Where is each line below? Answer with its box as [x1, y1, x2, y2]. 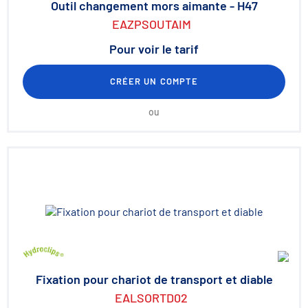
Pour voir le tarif [109, 41, 199, 56]
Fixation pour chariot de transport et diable [35, 272, 273, 287]
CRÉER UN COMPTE [110, 76, 198, 87]
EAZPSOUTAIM [111, 16, 191, 32]
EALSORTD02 [115, 290, 188, 305]
